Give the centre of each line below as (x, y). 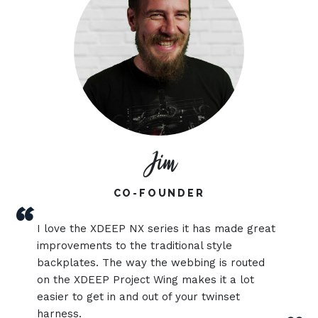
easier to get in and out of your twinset (139, 297)
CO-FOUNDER (159, 193)
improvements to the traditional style (135, 246)
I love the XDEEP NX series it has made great (157, 229)
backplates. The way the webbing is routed (151, 263)
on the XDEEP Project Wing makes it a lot (146, 280)
